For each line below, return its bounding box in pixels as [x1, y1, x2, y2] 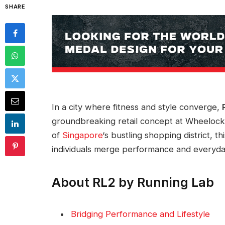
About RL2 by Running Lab [52, 174, 214, 190]
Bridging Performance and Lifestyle [71, 208, 210, 219]
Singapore [62, 130, 102, 141]
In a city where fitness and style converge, [52, 102, 222, 113]
